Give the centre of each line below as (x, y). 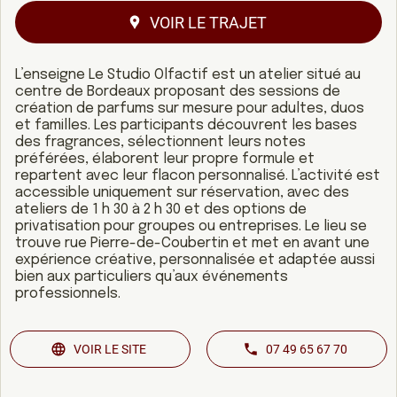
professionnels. (68, 294)
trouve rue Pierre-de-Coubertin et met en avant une (192, 244)
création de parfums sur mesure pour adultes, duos (190, 109)
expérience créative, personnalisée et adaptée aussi (195, 261)
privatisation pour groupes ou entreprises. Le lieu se (191, 227)
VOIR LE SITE (110, 350)
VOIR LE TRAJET (208, 22)
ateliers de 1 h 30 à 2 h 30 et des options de (161, 210)
